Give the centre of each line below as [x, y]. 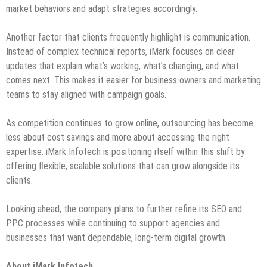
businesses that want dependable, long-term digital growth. [117, 237]
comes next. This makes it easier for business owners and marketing [133, 80]
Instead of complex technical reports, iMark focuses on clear [120, 51]
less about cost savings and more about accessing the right [118, 137]
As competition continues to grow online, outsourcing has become [130, 123]
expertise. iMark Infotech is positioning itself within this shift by [125, 151]
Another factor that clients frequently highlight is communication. [128, 37]
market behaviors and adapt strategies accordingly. [102, 8]
